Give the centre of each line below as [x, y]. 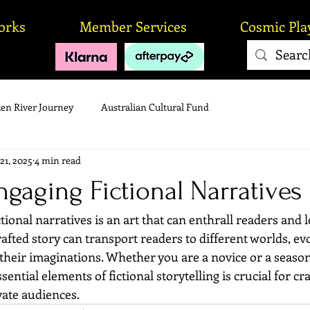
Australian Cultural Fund [155, 107]
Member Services [133, 26]
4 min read [58, 161]
